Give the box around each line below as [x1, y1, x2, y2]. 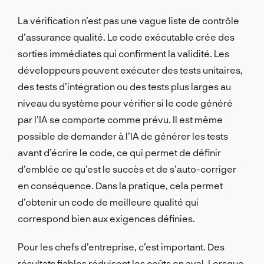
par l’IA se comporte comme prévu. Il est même [18, 113, 223, 125]
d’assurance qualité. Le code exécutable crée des [18, 31, 235, 42]
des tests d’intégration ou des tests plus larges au [18, 80, 231, 92]
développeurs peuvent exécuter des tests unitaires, [18, 64, 243, 75]
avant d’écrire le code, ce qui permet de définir [18, 146, 221, 158]
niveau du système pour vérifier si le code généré [18, 97, 233, 108]
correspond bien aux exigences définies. [18, 212, 195, 224]
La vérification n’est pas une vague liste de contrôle [18, 14, 239, 26]
